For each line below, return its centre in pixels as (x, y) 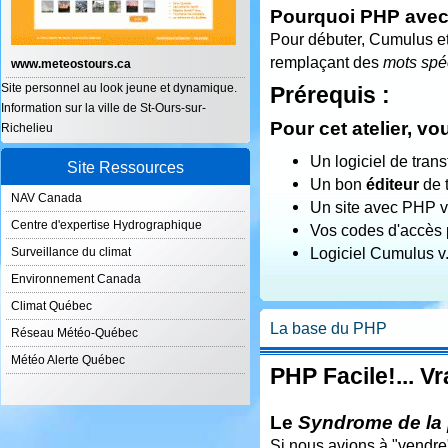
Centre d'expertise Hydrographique (106, 225)
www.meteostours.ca (71, 64)
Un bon (338, 184)
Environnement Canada (76, 279)
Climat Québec (51, 306)
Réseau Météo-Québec (74, 333)
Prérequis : (330, 95)
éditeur (392, 184)
